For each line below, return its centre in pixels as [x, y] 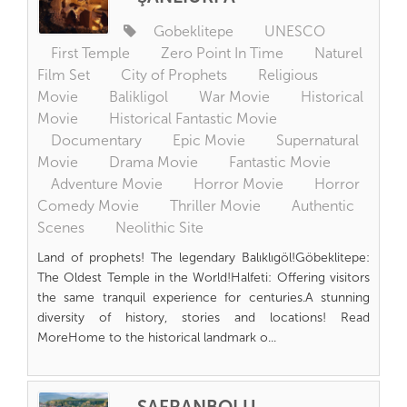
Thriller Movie [215, 206]
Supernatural [318, 140]
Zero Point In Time [222, 53]
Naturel [338, 53]
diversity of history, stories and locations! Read [203, 318]
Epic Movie [209, 140]
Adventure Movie [107, 184]
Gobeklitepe [194, 31]
